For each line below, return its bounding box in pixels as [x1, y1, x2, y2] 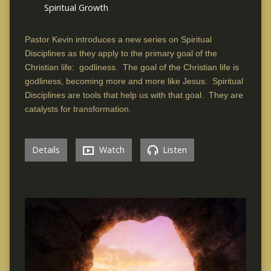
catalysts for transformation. [24, 104, 131, 114]
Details [31, 144, 60, 156]
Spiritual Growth [44, 2, 108, 14]
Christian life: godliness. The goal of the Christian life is [24, 62, 239, 73]
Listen [160, 144, 187, 156]
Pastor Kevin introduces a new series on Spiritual [24, 34, 212, 45]
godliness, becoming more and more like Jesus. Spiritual [24, 76, 243, 87]
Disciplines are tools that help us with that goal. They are [24, 90, 243, 100]
